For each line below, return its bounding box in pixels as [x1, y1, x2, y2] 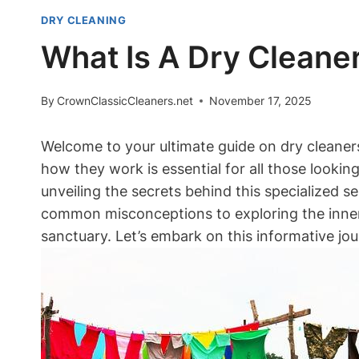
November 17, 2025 [209, 94, 313, 108]
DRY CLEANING [41, 14, 127, 27]
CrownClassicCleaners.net [57, 94, 194, 108]
